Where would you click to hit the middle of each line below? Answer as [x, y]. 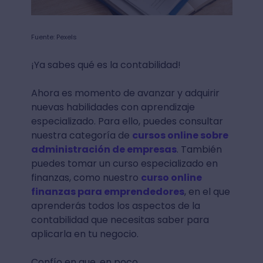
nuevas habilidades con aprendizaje [113, 107]
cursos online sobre [180, 135]
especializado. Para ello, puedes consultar [127, 121]
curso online [171, 177]
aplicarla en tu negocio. [85, 234]
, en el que [207, 191]
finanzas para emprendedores [107, 191]
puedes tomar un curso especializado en [124, 163]
